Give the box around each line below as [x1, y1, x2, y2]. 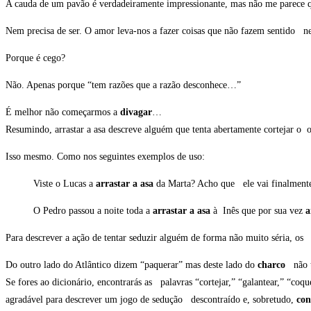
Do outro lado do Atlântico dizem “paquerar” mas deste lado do [6, 260, 258, 271]
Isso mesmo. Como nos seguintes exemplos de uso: [6, 151, 205, 162]
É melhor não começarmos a [6, 107, 120, 118]
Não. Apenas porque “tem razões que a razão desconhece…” [6, 80, 241, 91]
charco [258, 260, 291, 271]
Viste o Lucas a [33, 178, 96, 190]
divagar [120, 107, 152, 118]
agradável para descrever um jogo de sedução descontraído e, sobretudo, [6, 294, 296, 305]
